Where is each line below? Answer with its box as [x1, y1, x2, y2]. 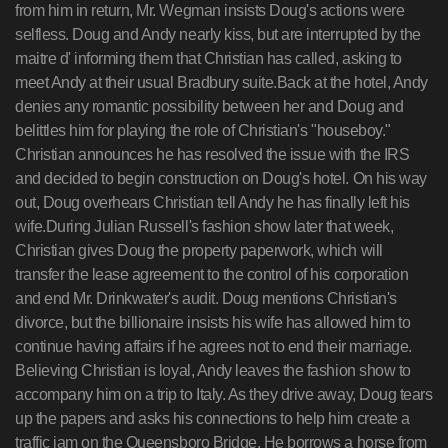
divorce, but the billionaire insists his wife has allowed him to [15, 314, 411, 331]
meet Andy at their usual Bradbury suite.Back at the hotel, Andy [15, 74, 428, 91]
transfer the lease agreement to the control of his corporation [15, 266, 409, 283]
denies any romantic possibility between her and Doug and [15, 98, 404, 115]
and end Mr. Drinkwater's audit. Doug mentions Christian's [15, 290, 397, 307]
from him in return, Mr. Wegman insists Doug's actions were [15, 2, 405, 19]
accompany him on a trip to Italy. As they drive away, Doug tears [15, 386, 433, 403]
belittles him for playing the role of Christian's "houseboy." [15, 122, 391, 139]
